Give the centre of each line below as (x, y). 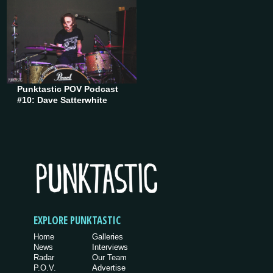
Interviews (110, 247)
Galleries (108, 237)
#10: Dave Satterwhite (62, 100)
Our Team (110, 258)
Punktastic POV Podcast (68, 89)
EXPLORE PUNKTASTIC (77, 221)
